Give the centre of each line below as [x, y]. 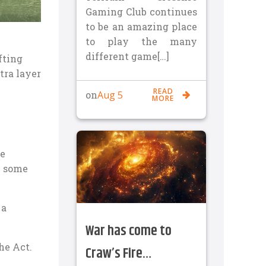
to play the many [141, 41]
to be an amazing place [141, 26]
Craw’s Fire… [119, 254]
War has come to [129, 231]
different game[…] [127, 56]
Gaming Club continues [141, 11]
